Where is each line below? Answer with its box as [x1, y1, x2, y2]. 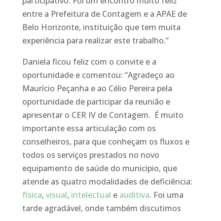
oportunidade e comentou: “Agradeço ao [22, 70, 175, 80]
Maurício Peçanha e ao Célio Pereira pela [22, 83, 172, 94]
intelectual [71, 189, 111, 200]
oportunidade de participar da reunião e [22, 96, 170, 107]
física [22, 189, 42, 200]
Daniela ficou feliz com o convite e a [22, 56, 156, 67]
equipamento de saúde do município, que [22, 163, 177, 174]
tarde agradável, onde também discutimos [22, 203, 181, 214]
